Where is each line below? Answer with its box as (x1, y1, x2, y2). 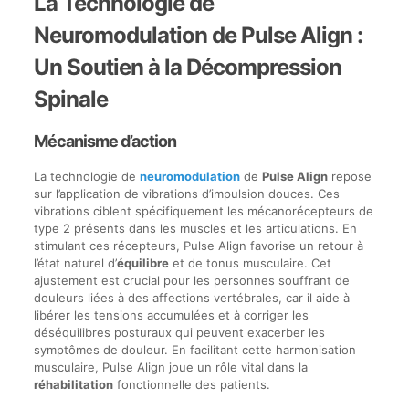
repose (327, 169, 372, 184)
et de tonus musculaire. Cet (168, 256, 331, 270)
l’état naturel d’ (33, 256, 117, 270)
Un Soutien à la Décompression (33, 54, 341, 80)
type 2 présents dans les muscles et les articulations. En (33, 221, 357, 236)
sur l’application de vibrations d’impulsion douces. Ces (33, 186, 340, 201)
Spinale (33, 86, 108, 112)
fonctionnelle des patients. (112, 377, 270, 392)
